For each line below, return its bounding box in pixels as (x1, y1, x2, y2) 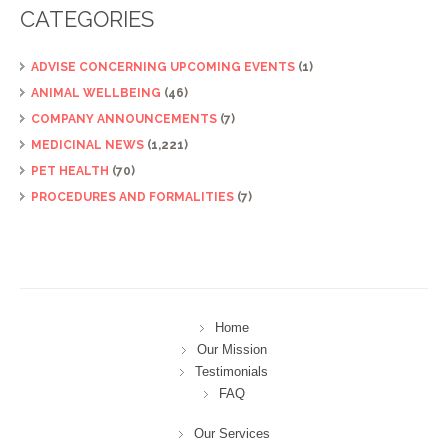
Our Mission (196, 341, 267, 357)
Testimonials (195, 363, 268, 379)
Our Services (193, 425, 270, 441)
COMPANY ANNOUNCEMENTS (31, 111, 217, 126)
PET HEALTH (31, 163, 109, 178)
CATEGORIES (20, 5, 154, 32)
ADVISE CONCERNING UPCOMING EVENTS (31, 59, 295, 74)
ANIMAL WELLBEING (31, 85, 161, 100)
